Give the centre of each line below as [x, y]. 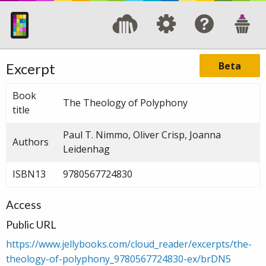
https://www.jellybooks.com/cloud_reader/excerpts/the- [129, 244]
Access [24, 204]
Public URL [31, 224]
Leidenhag [86, 149]
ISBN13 [29, 174]
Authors [31, 142]
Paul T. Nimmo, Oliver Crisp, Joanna [142, 134]
